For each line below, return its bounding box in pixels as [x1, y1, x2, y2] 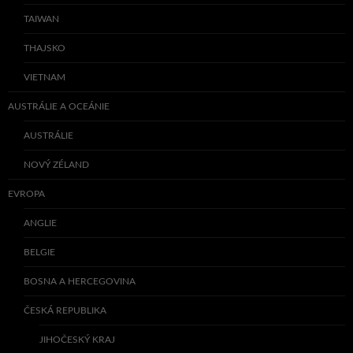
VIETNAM [24, 72, 65, 83]
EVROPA [8, 189, 45, 199]
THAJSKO [24, 43, 65, 54]
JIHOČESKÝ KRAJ [39, 335, 115, 345]
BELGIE [24, 247, 55, 258]
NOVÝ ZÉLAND [24, 160, 89, 170]
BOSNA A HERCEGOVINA [24, 277, 136, 287]
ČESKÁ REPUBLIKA [24, 306, 106, 316]
